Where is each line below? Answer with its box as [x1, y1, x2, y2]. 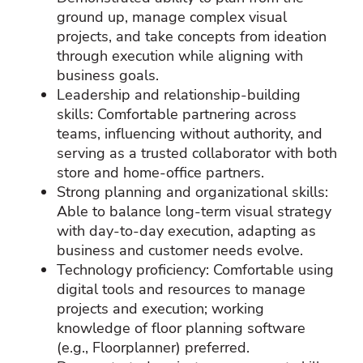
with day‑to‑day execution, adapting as [57, 220, 316, 241]
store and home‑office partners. [57, 162, 264, 182]
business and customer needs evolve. [57, 240, 303, 260]
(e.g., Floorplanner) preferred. [57, 337, 250, 357]
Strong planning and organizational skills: [57, 181, 328, 202]
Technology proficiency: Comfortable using [57, 259, 334, 280]
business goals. [57, 65, 159, 85]
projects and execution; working [57, 298, 264, 318]
